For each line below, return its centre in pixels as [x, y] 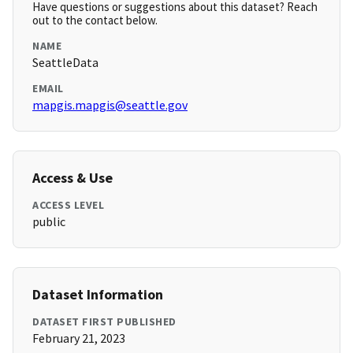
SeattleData [65, 63]
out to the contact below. [95, 20]
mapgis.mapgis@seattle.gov [110, 105]
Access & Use [72, 178]
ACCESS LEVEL [68, 205]
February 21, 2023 [79, 338]
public [49, 222]
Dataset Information [98, 295]
